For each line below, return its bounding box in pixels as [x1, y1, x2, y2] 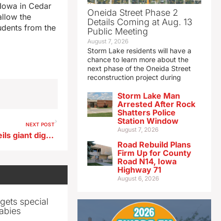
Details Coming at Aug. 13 [87, 17, 192, 28]
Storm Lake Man [117, 91, 180, 101]
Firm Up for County [117, 148, 191, 158]
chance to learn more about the [87, 55, 188, 64]
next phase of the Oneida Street [87, 64, 191, 73]
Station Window [117, 116, 179, 126]
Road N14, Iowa [117, 156, 177, 167]
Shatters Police [117, 108, 176, 118]
